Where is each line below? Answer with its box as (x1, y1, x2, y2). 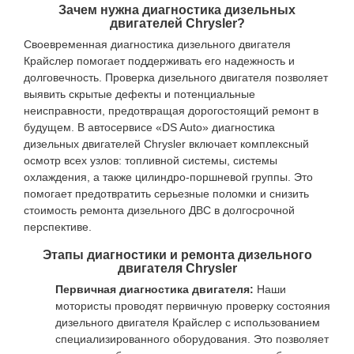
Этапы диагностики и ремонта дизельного (42, 248, 312, 262)
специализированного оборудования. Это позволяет (55, 333, 329, 345)
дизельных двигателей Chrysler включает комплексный (24, 137, 309, 150)
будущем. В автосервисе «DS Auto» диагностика (24, 121, 275, 134)
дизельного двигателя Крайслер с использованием (55, 316, 320, 329)
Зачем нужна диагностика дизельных (58, 3, 296, 17)
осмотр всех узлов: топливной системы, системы (24, 154, 277, 167)
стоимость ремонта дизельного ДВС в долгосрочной (24, 204, 295, 217)
